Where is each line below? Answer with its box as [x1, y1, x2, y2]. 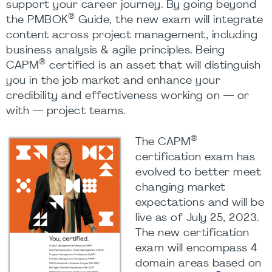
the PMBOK [6, 15, 68, 25]
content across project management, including [6, 30, 257, 41]
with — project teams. [6, 106, 126, 117]
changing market [135, 183, 226, 193]
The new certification [135, 228, 250, 239]
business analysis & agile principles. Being [6, 46, 225, 56]
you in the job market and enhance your [6, 76, 220, 86]
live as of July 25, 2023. [135, 213, 259, 223]
